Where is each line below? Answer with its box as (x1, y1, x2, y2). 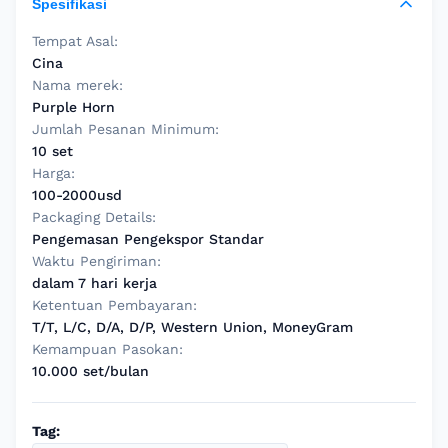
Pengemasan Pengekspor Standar (32, 231, 264, 247)
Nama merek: (32, 77, 123, 93)
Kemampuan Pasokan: (32, 341, 183, 357)
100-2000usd (32, 187, 122, 203)
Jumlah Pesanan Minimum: (32, 121, 219, 137)
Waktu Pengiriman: (32, 253, 161, 269)
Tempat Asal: (32, 33, 118, 49)
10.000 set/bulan (32, 363, 149, 379)
